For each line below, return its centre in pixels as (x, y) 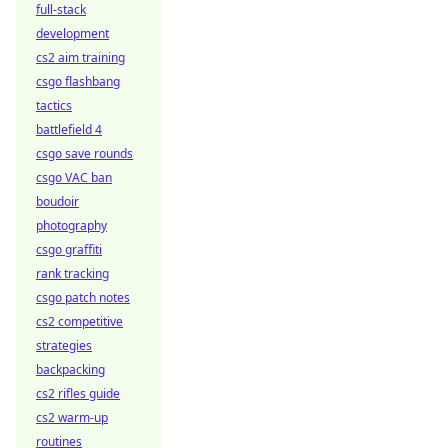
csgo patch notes (83, 297)
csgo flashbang (78, 81)
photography (71, 225)
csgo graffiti (69, 249)
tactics (54, 105)
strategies (64, 345)
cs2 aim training (80, 57)
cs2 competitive (79, 321)
